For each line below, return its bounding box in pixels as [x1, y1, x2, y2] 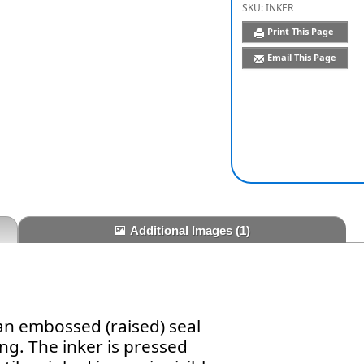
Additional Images [129, 223, 236, 238]
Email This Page [266, 51, 336, 64]
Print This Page [266, 25, 336, 38]
